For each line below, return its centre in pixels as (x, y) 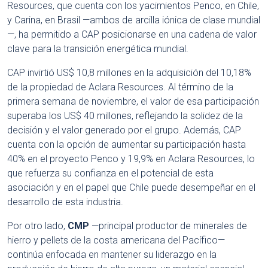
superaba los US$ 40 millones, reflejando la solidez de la (125, 116)
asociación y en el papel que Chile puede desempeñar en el (131, 188)
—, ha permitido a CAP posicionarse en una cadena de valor (132, 35)
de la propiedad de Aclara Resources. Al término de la (120, 87)
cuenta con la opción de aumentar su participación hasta (127, 145)
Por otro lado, (37, 226)
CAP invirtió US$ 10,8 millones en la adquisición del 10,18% (129, 73)
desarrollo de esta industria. (65, 202)
